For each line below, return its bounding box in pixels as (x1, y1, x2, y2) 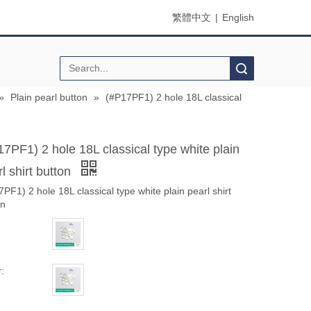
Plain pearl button (10, 91, 87, 103)
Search (161, 62, 190, 74)
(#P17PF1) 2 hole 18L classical (106, 91, 242, 103)
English (222, 11, 254, 23)
